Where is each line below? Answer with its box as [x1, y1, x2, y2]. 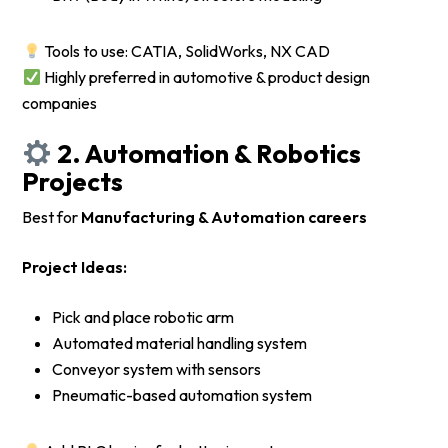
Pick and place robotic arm [52, 307, 235, 328]
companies [22, 93, 98, 114]
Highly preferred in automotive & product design [40, 67, 370, 88]
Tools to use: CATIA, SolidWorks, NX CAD [40, 41, 330, 62]
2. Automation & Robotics [51, 137, 361, 171]
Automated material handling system [52, 333, 308, 354]
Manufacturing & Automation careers [81, 207, 368, 228]
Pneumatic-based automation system [52, 385, 313, 406]
